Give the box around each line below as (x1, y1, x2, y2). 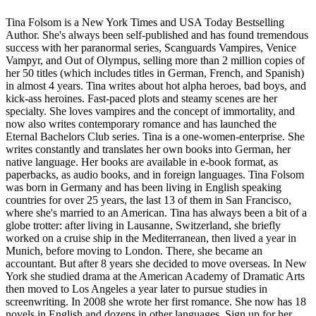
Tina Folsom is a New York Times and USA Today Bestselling (6, 16, 284, 28)
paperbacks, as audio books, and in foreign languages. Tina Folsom (6, 168, 304, 181)
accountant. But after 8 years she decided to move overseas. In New (6, 257, 307, 269)
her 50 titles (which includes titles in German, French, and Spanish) (6, 66, 304, 79)
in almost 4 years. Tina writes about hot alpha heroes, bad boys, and (6, 79, 306, 92)
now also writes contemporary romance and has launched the (6, 117, 276, 130)
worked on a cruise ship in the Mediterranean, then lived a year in (6, 231, 296, 244)
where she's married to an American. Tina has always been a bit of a (6, 206, 307, 219)
